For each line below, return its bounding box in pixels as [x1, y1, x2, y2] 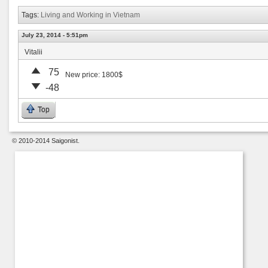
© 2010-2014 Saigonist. [12, 137, 80, 144]
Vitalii [25, 48, 42, 56]
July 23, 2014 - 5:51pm [22, 32, 88, 38]
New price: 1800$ [65, 71, 123, 79]
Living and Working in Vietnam [41, 11, 140, 19]
